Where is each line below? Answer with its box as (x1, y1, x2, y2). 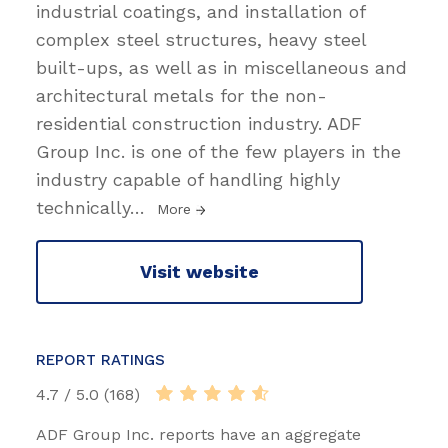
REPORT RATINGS (36, 350, 165, 369)
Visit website (140, 261, 259, 283)
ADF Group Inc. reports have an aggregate (36, 424, 361, 444)
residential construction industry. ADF (36, 112, 362, 134)
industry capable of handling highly (36, 168, 340, 190)
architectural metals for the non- (36, 84, 327, 106)
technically (36, 196, 130, 218)
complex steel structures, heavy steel (36, 28, 366, 50)
